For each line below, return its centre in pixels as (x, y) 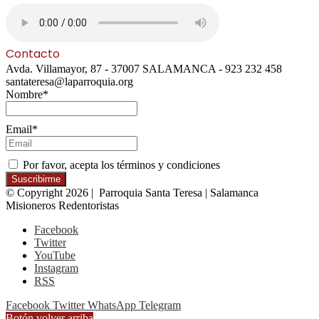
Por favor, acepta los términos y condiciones (120, 165)
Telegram (160, 305)
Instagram (56, 268)
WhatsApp (112, 305)
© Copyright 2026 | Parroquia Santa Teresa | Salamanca (132, 193)
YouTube (55, 256)
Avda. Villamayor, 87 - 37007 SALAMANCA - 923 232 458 (144, 68)
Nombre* (27, 94)
